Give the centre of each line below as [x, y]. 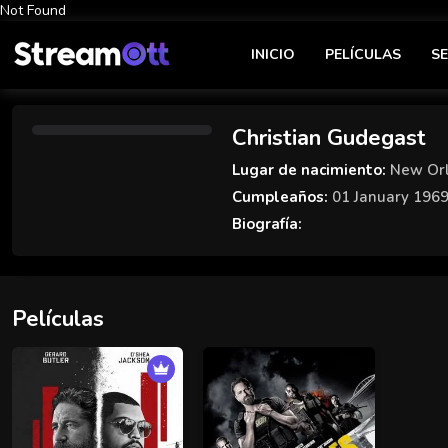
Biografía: [267, 224]
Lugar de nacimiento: [309, 170]
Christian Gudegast [329, 138]
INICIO [273, 54]
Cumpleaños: [280, 197]
